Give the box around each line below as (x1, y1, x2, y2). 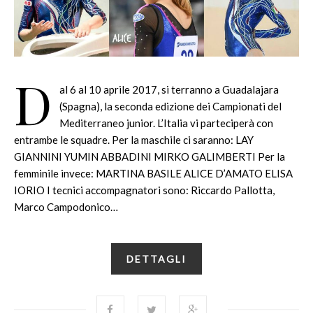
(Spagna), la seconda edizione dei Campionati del (59, 99, 282, 112)
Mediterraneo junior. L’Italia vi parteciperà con (59, 116, 273, 129)
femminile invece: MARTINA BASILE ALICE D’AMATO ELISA (14, 166, 293, 180)
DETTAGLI (126, 252, 187, 265)
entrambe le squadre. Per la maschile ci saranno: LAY (14, 133, 254, 146)
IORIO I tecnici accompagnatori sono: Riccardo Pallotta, (14, 183, 275, 196)
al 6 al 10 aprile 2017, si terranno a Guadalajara (59, 82, 279, 96)
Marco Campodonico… (14, 200, 118, 213)
